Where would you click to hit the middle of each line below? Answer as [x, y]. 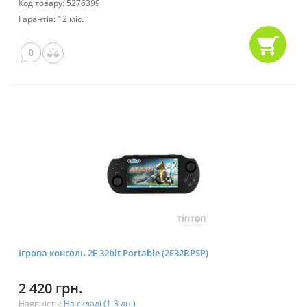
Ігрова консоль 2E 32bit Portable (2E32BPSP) [113, 253]
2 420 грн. [51, 288]
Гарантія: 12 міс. [51, 19]
